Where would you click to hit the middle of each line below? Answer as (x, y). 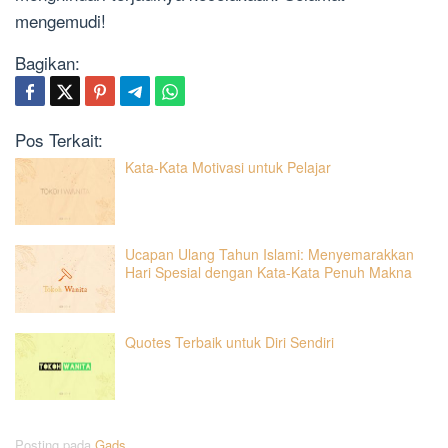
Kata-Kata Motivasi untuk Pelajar (228, 166)
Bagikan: (47, 62)
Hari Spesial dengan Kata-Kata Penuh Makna (268, 272)
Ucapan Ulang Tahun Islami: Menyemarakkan (269, 254)
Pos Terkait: (59, 139)
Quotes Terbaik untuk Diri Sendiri (229, 341)
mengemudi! (60, 20)
